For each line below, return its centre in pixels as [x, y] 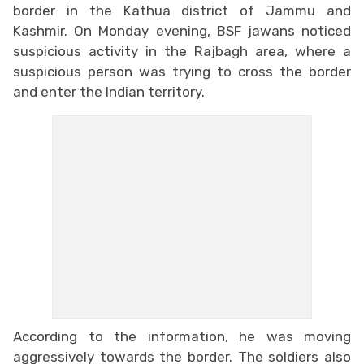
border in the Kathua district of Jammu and [182, 10]
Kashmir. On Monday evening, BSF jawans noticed [182, 30]
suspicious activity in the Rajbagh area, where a [182, 51]
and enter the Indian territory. [109, 91]
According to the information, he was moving [182, 336]
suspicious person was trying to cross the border [182, 71]
